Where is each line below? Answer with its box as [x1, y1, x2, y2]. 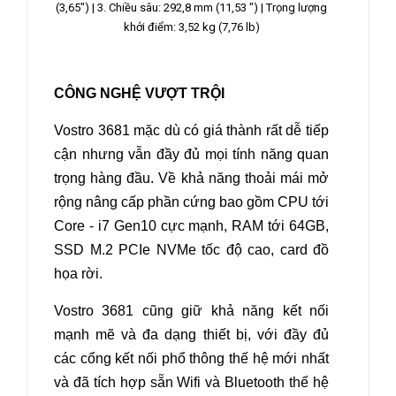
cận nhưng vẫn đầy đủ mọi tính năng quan [54, 146, 329, 162]
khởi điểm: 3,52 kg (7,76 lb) [123, 19, 260, 34]
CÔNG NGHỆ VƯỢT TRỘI [54, 85, 225, 101]
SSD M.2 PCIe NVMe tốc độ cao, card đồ [54, 241, 329, 257]
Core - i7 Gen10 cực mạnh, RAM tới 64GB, [54, 217, 329, 233]
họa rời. [54, 265, 110, 281]
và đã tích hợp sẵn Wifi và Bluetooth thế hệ [54, 374, 329, 390]
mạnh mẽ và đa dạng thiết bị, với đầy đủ [54, 326, 329, 342]
